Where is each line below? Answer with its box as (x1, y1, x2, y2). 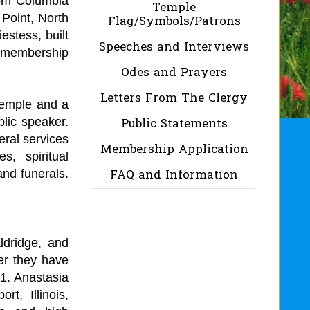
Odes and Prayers (121, 64, 227, 82)
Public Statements (120, 115, 228, 133)
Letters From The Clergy (100, 89, 248, 107)
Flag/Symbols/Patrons (107, 12, 241, 30)
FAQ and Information (110, 166, 238, 184)
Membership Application (100, 140, 248, 158)
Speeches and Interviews (99, 38, 249, 56)
